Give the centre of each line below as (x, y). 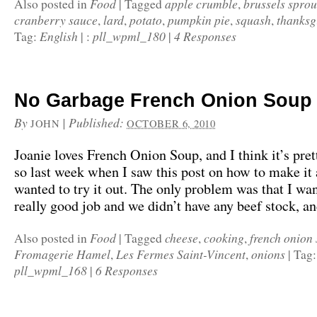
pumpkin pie (199, 20)
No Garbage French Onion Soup (163, 100)
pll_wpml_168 (51, 270)
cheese (181, 238)
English (59, 36)
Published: (98, 122)
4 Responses (205, 36)
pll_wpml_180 (129, 36)
